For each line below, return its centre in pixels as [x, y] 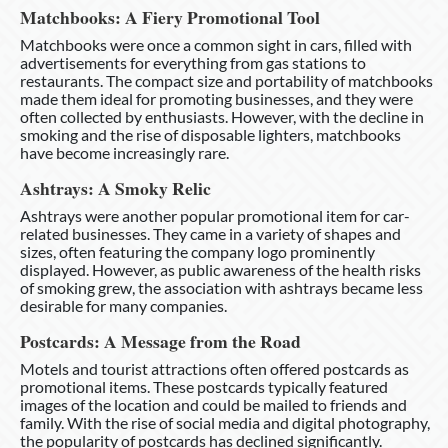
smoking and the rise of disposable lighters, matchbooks [210, 134]
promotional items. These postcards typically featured [204, 386]
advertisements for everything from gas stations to [193, 62]
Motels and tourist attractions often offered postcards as [214, 368]
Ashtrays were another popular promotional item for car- [215, 215]
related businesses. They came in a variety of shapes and [210, 233]
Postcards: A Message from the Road [160, 340]
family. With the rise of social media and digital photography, [225, 422]
